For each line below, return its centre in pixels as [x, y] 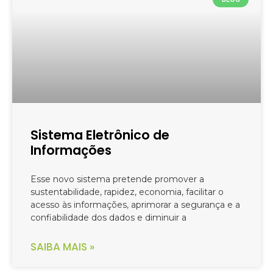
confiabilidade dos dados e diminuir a [108, 218]
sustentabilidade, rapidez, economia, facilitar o [127, 192]
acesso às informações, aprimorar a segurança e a [135, 205]
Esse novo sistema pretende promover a [117, 179]
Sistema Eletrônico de [100, 135]
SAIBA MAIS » [62, 247]
